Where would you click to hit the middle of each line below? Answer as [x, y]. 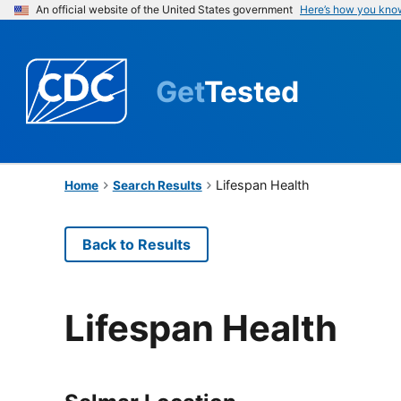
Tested [252, 91]
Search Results [157, 185]
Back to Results [137, 244]
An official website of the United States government [164, 9]
